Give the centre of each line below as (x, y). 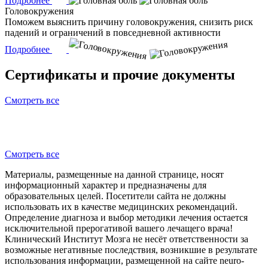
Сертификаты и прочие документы (120, 75)
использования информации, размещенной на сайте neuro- (124, 261)
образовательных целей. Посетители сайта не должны (115, 196)
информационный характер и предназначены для (106, 185)
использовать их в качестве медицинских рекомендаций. (121, 207)
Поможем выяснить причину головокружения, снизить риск (129, 22)
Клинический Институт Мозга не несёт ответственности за (127, 239)
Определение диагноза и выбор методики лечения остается (126, 217)
